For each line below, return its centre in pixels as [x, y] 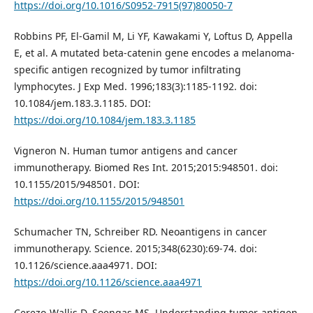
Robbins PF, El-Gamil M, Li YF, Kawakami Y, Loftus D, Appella [153, 36]
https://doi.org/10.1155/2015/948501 [99, 201]
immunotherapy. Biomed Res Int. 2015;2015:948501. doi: [146, 168]
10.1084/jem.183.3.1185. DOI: [82, 103]
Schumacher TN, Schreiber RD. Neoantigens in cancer [140, 232]
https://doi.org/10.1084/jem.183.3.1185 [104, 120]
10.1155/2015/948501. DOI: [77, 184]
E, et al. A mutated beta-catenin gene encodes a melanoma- [154, 53]
